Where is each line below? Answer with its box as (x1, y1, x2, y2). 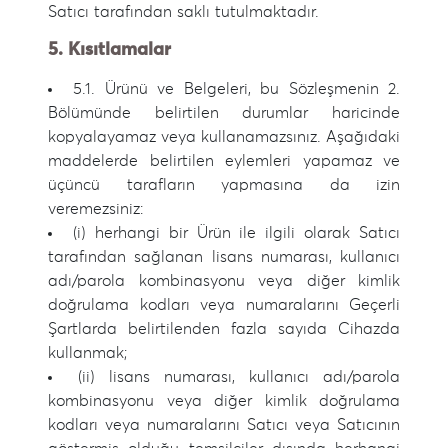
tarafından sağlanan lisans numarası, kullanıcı (48, 249, 400, 265)
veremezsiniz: (48, 201, 144, 217)
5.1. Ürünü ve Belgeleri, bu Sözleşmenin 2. (73, 81, 401, 97)
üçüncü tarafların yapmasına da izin (48, 177, 400, 193)
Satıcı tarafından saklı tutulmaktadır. (48, 4, 319, 20)
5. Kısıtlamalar (48, 41, 171, 59)
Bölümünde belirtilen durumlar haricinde (48, 105, 400, 121)
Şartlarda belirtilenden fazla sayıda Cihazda (48, 321, 400, 337)
